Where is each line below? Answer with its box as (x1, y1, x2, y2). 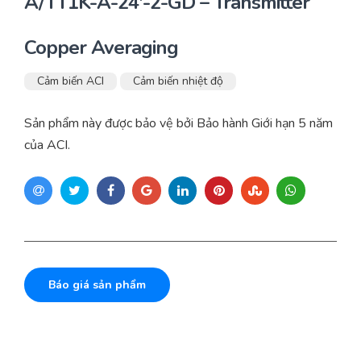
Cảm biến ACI (37, 73, 104, 89)
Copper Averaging (24, 35, 178, 60)
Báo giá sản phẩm (48, 276, 146, 293)
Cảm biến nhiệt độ (133, 73, 223, 89)
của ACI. (24, 136, 70, 154)
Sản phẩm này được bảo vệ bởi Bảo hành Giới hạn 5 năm (24, 114, 333, 132)
